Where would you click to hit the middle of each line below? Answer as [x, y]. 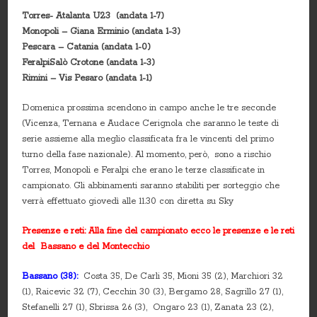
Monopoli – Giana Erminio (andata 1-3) [102, 31]
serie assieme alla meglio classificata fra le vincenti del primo [148, 139]
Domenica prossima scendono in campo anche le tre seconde [149, 108]
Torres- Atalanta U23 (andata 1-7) [93, 16]
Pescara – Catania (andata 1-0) [87, 47]
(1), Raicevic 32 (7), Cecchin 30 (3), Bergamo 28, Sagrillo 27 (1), [153, 292]
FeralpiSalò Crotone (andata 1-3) [89, 62]
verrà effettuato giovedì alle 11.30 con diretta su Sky [128, 201]
